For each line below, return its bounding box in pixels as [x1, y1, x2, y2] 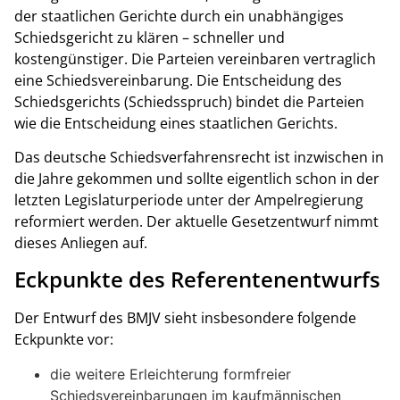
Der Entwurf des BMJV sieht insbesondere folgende [14, 308, 356, 329]
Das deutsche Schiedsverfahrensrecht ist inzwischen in [14, 146, 384, 167]
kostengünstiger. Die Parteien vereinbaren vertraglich [14, 48, 376, 69]
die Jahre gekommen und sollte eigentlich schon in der [14, 168, 379, 188]
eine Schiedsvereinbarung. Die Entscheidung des [14, 70, 342, 90]
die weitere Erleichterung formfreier [50, 364, 291, 383]
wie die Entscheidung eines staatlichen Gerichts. [14, 112, 337, 133]
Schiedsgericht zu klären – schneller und [14, 27, 285, 47]
